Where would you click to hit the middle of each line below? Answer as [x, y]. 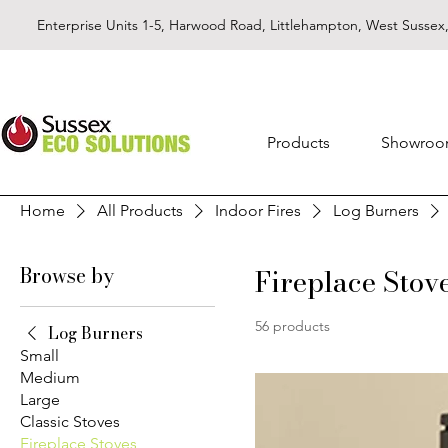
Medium [50, 377]
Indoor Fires [258, 210]
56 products [293, 325]
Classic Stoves [70, 421]
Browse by [67, 275]
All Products [140, 210]
